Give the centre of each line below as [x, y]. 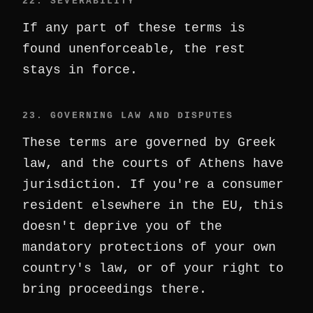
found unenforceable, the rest [134, 49]
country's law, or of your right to [153, 268]
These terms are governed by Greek [149, 143]
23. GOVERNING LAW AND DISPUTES [128, 116]
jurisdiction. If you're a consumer [153, 184]
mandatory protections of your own [149, 247]
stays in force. [80, 70]
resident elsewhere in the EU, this [153, 205]
